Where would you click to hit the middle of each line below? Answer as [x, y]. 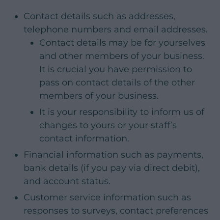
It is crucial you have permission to [116, 69]
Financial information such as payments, [113, 155]
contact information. [84, 139]
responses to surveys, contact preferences [116, 211]
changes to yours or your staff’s [108, 125]
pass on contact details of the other [117, 83]
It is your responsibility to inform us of [122, 112]
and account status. [67, 181]
